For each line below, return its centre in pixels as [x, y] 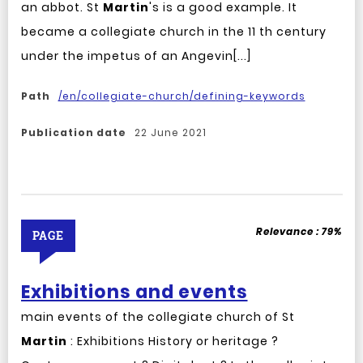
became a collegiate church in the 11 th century [173, 32]
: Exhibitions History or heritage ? [173, 341]
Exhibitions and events [134, 292]
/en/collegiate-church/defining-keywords [181, 96]
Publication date [73, 132]
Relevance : [288, 231]
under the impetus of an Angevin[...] [136, 56]
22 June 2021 [170, 132]
